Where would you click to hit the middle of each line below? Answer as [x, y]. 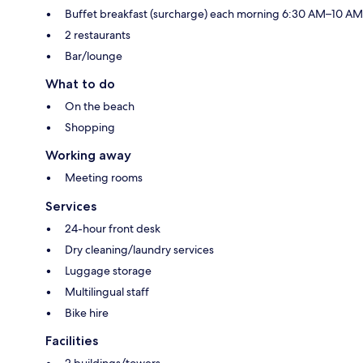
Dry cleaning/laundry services [139, 249]
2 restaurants [98, 34]
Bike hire [87, 312]
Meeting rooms [104, 177]
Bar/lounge [94, 56]
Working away [88, 155]
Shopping [90, 127]
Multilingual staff [107, 291]
